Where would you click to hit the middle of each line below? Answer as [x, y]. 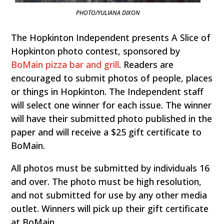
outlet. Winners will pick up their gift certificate [110, 208]
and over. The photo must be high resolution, [106, 181]
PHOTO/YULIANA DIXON [108, 12]
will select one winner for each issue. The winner [111, 105]
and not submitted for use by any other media [109, 195]
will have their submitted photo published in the [112, 118]
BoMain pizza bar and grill [65, 64]
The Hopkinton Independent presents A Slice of [111, 37]
